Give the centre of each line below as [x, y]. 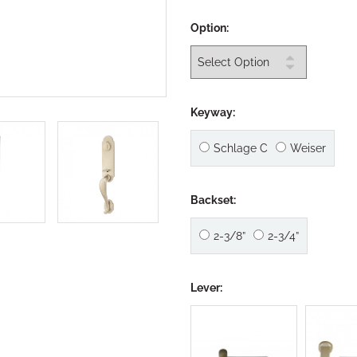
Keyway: [213, 112]
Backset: [213, 200]
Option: [210, 27]
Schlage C [241, 148]
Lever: [206, 287]
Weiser [308, 148]
